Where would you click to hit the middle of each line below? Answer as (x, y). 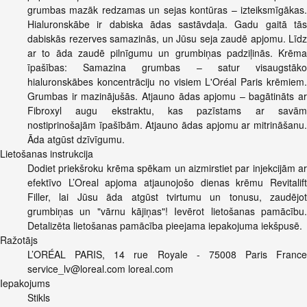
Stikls (39, 298)
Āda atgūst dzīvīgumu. (76, 139)
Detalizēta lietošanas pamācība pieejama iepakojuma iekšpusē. (165, 226)
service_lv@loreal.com (76, 269)
